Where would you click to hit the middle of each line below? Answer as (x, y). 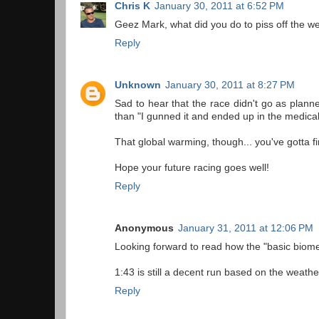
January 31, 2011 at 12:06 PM (246, 229)
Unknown (138, 85)
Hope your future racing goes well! (192, 168)
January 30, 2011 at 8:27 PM (230, 85)
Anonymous (144, 229)
